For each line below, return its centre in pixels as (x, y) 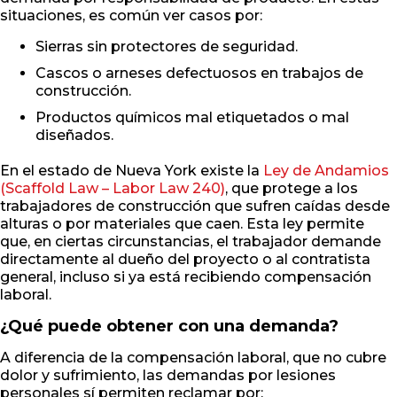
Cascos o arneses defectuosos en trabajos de (199, 74)
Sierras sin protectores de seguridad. (167, 47)
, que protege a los (292, 189)
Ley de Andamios (326, 171)
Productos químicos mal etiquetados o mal (192, 118)
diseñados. (74, 136)
